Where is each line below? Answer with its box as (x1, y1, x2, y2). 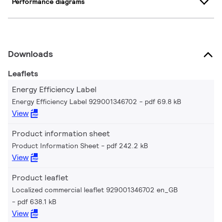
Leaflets (8, 68, 38, 79)
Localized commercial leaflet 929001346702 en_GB (12, 185, 178, 194)
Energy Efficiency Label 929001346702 (12, 97, 137, 106)
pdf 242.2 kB (107, 141, 148, 150)
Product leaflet (12, 172, 68, 183)
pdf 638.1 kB (17, 197, 56, 206)
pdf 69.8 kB (145, 97, 181, 106)
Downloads (8, 48, 53, 59)
